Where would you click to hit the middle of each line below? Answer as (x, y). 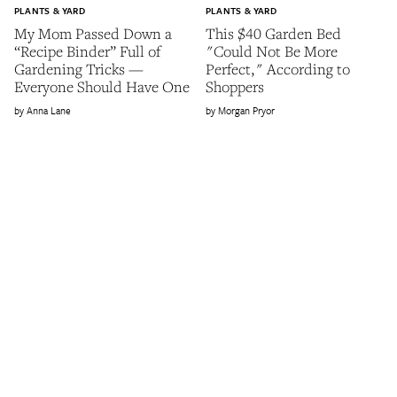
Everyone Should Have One (102, 87)
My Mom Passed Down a (93, 34)
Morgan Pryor (246, 111)
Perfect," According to (278, 69)
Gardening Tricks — (79, 69)
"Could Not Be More (272, 51)
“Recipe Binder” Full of (87, 51)
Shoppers (235, 87)
